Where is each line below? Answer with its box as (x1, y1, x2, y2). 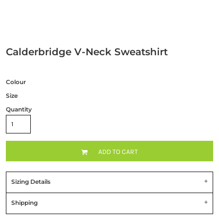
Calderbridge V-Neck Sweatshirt (5, 46, 168, 58)
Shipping (11, 199, 38, 207)
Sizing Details (11, 178, 50, 186)
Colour (5, 78, 26, 86)
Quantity (5, 106, 32, 113)
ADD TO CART (98, 147, 138, 156)
